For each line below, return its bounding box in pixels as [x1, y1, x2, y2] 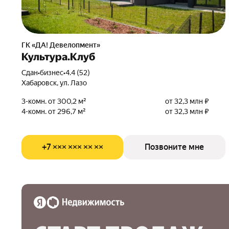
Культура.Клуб [21, 51, 95, 63]
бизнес [40, 68, 63, 77]
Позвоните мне [144, 142, 204, 152]
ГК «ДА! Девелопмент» [26, 41, 100, 49]
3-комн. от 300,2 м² [21, 97, 86, 105]
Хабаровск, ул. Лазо [21, 79, 87, 87]
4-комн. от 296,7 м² [21, 107, 86, 116]
